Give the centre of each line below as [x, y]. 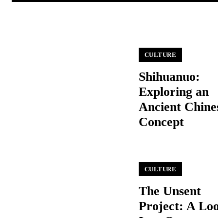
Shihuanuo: [169, 76]
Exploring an [173, 91]
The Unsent [170, 191]
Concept [161, 122]
